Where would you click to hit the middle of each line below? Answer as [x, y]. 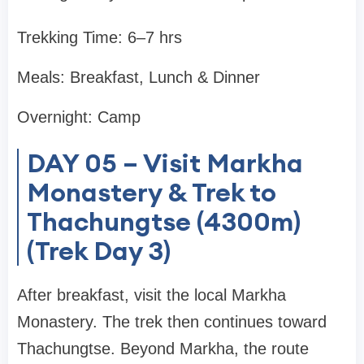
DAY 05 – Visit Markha [165, 163]
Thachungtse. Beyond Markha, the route [163, 349]
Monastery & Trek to [152, 193]
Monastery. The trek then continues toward [172, 322]
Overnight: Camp [79, 117]
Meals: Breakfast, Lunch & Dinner [139, 78]
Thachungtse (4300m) [164, 222]
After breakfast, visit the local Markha [152, 295]
